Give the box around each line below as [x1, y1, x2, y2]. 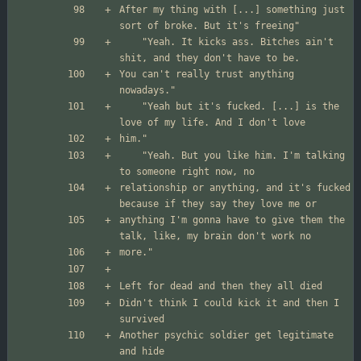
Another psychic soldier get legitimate [119, 330, 334, 342]
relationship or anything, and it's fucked [119, 182, 351, 194]
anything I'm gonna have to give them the [119, 214, 345, 226]
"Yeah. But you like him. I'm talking [119, 150, 142, 162]
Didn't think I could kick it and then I [119, 297, 339, 309]
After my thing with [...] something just [119, 4, 345, 16]
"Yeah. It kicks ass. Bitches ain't [119, 36, 142, 48]
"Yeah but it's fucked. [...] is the [119, 101, 142, 113]
